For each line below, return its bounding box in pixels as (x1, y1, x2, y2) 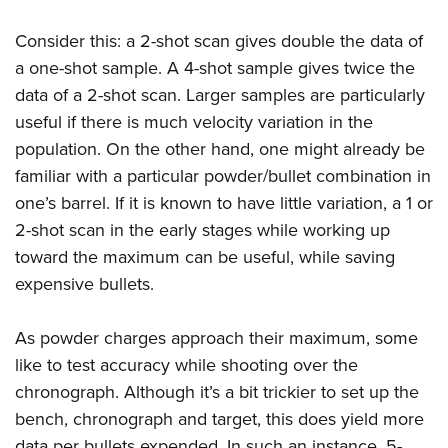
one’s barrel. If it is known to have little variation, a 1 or (15, 190, 433, 217)
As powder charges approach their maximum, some (15, 325, 418, 352)
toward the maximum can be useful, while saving (15, 244, 395, 271)
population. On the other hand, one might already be (15, 136, 425, 163)
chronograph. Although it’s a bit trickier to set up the (15, 379, 419, 406)
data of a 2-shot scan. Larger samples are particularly (15, 82, 425, 109)
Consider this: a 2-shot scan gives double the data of (15, 28, 423, 55)
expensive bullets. (15, 271, 154, 298)
